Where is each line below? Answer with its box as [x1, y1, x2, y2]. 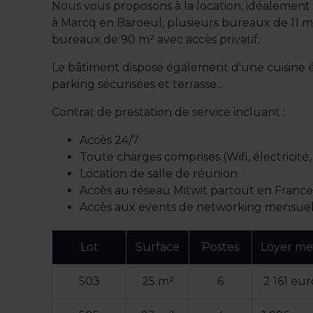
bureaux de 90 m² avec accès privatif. [52, 33, 261, 47]
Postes [202, 240, 240, 254]
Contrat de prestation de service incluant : [52, 105, 286, 119]
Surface [136, 240, 180, 254]
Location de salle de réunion [80, 167, 238, 181]
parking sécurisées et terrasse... [52, 78, 224, 92]
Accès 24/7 [80, 133, 140, 147]
